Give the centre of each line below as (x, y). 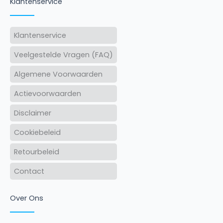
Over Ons (27, 198)
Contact (29, 171)
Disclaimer (33, 113)
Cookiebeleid (37, 133)
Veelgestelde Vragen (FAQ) (63, 55)
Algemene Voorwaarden (58, 74)
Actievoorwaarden (48, 94)
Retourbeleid (37, 152)
